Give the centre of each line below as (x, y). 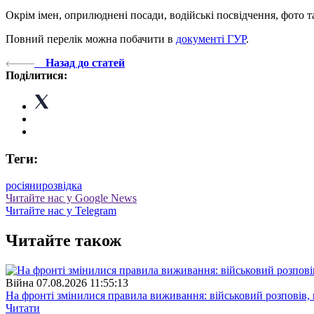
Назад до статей (85, 62)
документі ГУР (211, 39)
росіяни (24, 186)
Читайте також (63, 241)
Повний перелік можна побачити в (91, 39)
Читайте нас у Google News (71, 198)
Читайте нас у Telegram (61, 211)
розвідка (62, 186)
